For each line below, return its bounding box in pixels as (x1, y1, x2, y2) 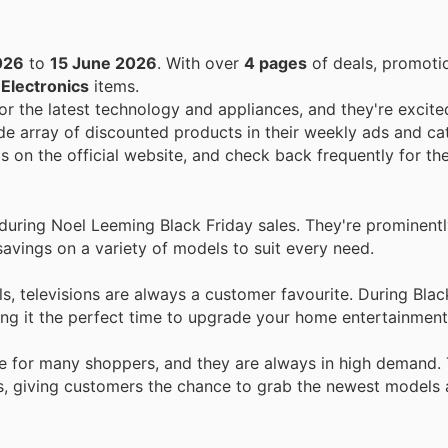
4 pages (244, 53, 307, 74)
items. (89, 76, 139, 97)
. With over (166, 53, 244, 74)
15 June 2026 (50, 53, 157, 74)
